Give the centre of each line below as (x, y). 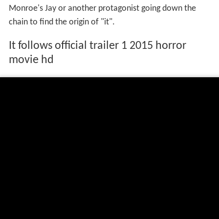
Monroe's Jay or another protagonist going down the (102, 9)
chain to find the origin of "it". (62, 22)
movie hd (31, 60)
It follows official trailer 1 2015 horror (97, 46)
